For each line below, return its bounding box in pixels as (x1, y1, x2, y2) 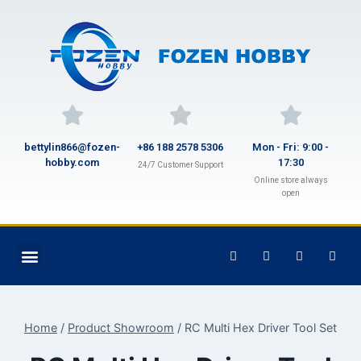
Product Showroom (68, 320, 174, 334)
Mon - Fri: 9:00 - (252, 141, 330, 153)
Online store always (253, 176, 328, 185)
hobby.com (45, 156, 99, 168)
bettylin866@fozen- (24, 141, 120, 153)
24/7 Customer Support (137, 160, 223, 169)
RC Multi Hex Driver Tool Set (185, 320, 337, 334)
